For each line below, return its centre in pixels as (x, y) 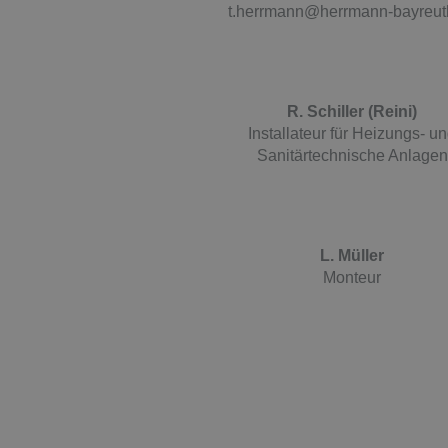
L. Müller (352, 255)
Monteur (352, 277)
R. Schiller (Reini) (352, 111)
